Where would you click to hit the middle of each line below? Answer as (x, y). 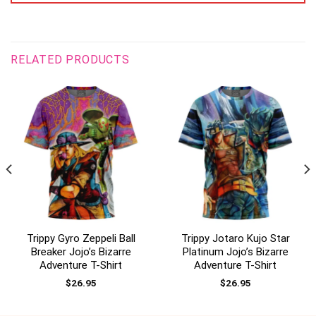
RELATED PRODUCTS (70, 59)
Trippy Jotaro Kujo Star (235, 238)
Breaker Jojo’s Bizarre (81, 251)
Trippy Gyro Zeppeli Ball (81, 238)
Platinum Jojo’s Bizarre (235, 251)
